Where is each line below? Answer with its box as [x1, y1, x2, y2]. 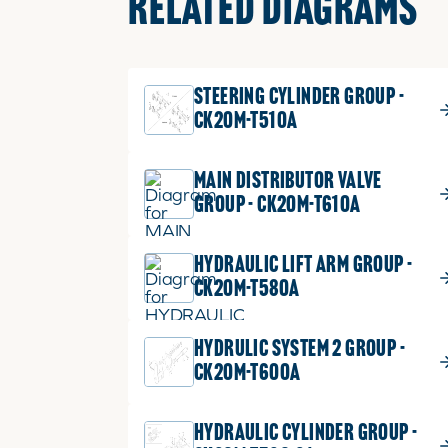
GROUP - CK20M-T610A [194, 194, 361, 218]
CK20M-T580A [194, 278, 300, 302]
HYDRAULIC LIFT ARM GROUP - [194, 254, 413, 278]
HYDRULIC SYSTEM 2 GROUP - [194, 338, 405, 362]
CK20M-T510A [194, 110, 298, 134]
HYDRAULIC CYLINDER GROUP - [194, 422, 418, 446]
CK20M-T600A [194, 362, 301, 386]
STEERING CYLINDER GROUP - [194, 86, 404, 110]
